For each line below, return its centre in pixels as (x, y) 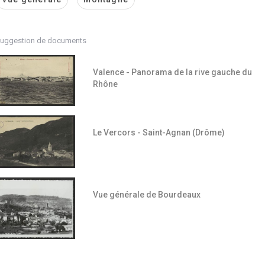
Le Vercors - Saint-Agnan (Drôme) (159, 133)
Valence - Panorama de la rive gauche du (172, 72)
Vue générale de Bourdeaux (146, 194)
